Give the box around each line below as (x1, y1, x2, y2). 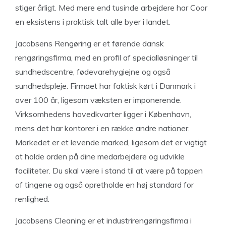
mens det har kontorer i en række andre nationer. (15, 123, 190, 133)
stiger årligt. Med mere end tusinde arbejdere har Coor (15, 3, 207, 13)
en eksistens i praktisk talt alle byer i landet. (15, 17, 171, 27)
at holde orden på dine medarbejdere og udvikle (15, 151, 185, 161)
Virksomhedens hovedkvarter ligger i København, (15, 109, 191, 119)
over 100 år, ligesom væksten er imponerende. (15, 95, 182, 105)
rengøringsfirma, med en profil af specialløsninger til (15, 52, 198, 63)
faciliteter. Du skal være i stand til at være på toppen (15, 165, 203, 176)
